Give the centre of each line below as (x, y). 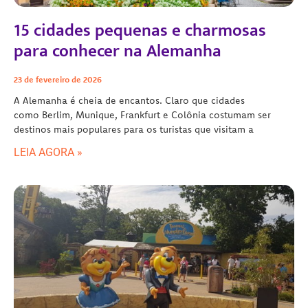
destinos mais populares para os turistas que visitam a (134, 129)
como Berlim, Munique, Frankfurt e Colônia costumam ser (142, 114)
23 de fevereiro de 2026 (58, 79)
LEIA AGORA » (48, 152)
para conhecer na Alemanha (118, 51)
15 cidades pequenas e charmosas (140, 30)
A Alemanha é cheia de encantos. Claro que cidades (129, 100)
